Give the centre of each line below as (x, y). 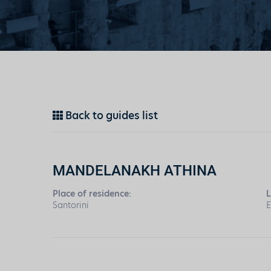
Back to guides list (110, 116)
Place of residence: (92, 194)
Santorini (71, 205)
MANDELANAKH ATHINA (135, 170)
